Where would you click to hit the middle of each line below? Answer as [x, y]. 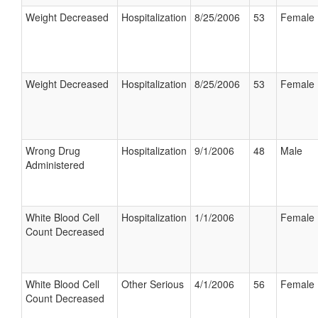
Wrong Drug [53, 150]
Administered [55, 165]
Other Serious [153, 284]
